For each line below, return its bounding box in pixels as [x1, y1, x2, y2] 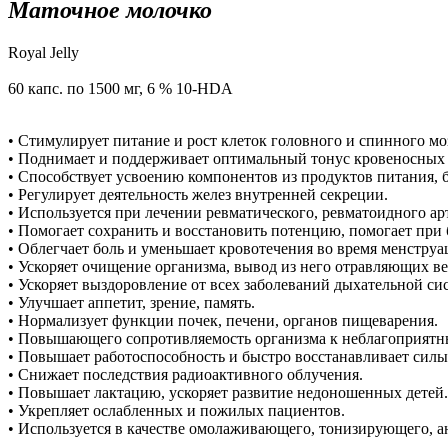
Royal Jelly [8, 43, 79, 61]
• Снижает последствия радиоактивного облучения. [8, 365, 363, 383]
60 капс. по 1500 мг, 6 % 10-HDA [8, 79, 233, 97]
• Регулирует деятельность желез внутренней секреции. [8, 185, 392, 203]
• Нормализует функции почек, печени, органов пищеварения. [8, 311, 438, 329]
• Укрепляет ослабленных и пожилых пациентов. [8, 401, 349, 419]
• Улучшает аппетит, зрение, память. [8, 293, 255, 311]
